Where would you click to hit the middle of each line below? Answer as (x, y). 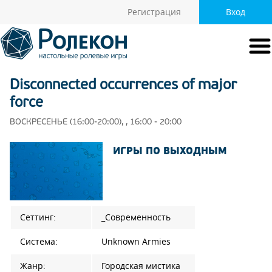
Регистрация (154, 12)
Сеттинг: (38, 218)
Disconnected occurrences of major (123, 86)
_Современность (136, 218)
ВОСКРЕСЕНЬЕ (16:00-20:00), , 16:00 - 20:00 (96, 122)
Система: (39, 242)
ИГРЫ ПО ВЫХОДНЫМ (170, 152)
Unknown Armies (136, 242)
